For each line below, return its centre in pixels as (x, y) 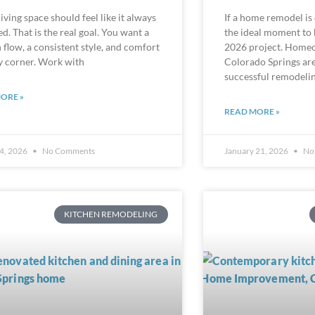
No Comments (68, 139)
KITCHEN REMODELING (111, 202)
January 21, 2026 (257, 139)
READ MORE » (252, 100)
